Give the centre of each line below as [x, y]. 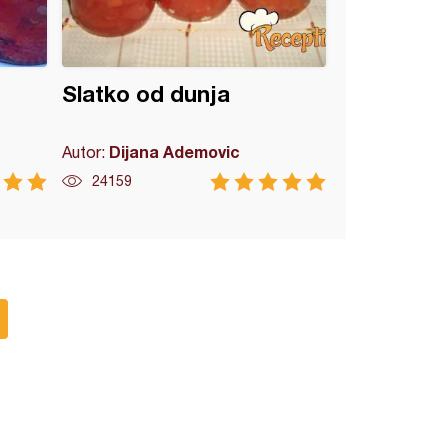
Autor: [86, 152]
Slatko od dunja [146, 94]
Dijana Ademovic [175, 151]
